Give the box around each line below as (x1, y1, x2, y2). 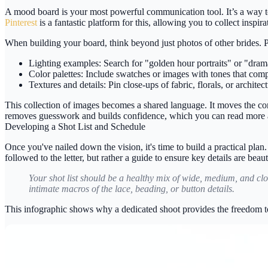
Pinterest (5, 17, 37, 28)
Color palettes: (29, 68, 83, 79)
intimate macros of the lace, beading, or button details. (29, 183, 234, 194)
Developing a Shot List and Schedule (5, 121, 145, 132)
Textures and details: (29, 79, 106, 90)
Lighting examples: (29, 57, 101, 68)
